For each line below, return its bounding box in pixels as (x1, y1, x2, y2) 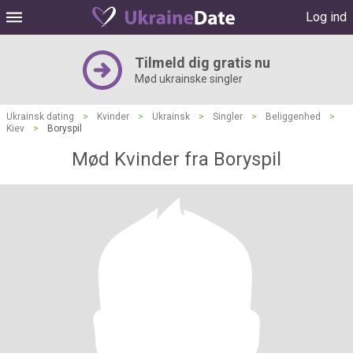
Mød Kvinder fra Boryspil (72, 148, 281, 170)
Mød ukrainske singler (135, 72, 243, 85)
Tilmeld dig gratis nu (135, 54, 270, 71)
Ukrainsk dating (6, 111, 74, 122)
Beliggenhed (266, 111, 321, 122)
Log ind (306, 9, 347, 24)
